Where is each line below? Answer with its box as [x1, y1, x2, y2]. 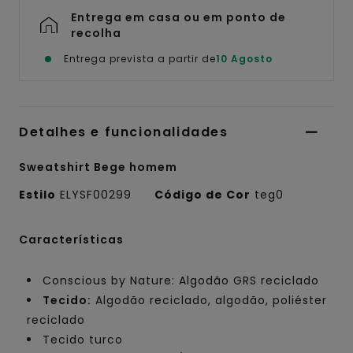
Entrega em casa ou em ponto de [71, 9, 286, 26]
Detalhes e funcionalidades [19, 123, 229, 142]
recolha [71, 25, 121, 42]
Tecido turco [43, 332, 123, 348]
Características [19, 232, 124, 248]
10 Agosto [216, 52, 273, 66]
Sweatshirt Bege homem [19, 159, 177, 176]
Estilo [19, 187, 56, 203]
